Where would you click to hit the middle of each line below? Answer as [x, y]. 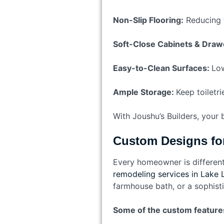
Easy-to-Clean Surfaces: [162, 68]
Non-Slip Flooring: [148, 20]
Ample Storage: [144, 92]
